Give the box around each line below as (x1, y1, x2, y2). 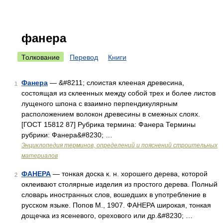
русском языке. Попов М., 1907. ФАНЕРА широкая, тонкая (21, 201, 211, 209)
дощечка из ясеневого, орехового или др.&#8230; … (21, 212, 193, 220)
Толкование (21, 53, 60, 61)
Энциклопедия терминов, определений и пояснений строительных (21, 142, 218, 149)
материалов (21, 152, 58, 159)
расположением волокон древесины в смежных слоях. (21, 110, 200, 118)
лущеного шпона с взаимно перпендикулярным (21, 100, 178, 108)
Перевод (70, 53, 98, 61)
